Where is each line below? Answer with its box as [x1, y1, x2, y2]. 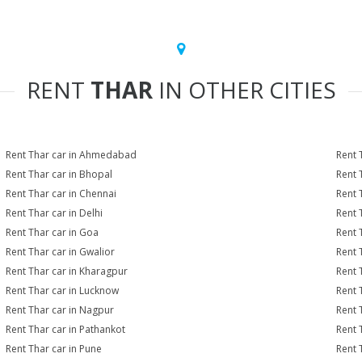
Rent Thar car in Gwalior [6, 245, 116, 259]
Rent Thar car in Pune [6, 342, 103, 356]
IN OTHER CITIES [152, 74, 336, 105]
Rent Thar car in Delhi [6, 206, 103, 220]
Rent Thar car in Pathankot [6, 322, 126, 336]
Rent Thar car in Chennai [6, 187, 117, 200]
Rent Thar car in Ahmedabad [6, 148, 137, 162]
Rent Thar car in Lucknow [6, 284, 120, 297]
